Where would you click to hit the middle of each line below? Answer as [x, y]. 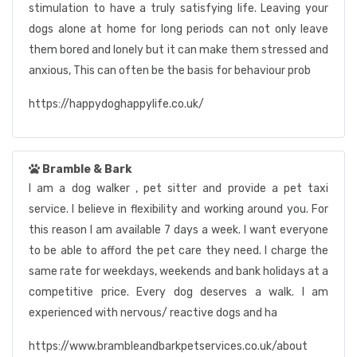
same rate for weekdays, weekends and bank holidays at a [178, 271]
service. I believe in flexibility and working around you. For [178, 209]
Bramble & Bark [87, 169]
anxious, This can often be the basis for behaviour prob [170, 71]
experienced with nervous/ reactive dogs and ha [153, 313]
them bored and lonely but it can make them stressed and [178, 50]
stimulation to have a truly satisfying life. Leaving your [178, 8]
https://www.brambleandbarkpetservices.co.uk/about [168, 346]
